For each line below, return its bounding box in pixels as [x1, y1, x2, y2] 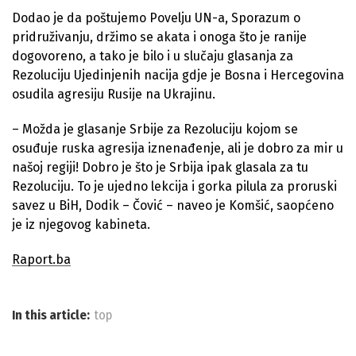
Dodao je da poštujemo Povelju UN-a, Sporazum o [12, 10, 300, 25]
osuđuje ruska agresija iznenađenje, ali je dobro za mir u [12, 140, 343, 156]
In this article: [12, 307, 90, 323]
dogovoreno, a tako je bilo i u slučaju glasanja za [12, 48, 293, 64]
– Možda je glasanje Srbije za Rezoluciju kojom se [12, 121, 298, 137]
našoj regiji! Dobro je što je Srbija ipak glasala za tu [12, 159, 308, 175]
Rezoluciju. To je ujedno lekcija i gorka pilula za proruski [12, 178, 337, 194]
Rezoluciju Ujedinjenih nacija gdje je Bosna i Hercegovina [12, 67, 344, 83]
